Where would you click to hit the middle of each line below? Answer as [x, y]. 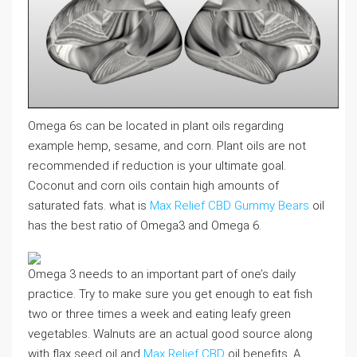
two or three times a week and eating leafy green [159, 314]
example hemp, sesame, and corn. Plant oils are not [167, 146]
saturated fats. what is [89, 206]
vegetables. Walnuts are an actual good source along [170, 334]
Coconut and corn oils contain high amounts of [153, 186]
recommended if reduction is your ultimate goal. [157, 166]
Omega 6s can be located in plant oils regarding [156, 126]
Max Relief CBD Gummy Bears [229, 206]
